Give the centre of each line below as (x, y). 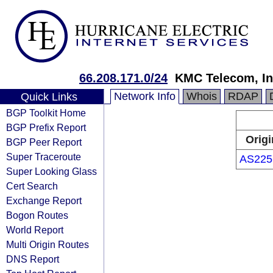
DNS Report (33, 259)
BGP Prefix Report (46, 127)
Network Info (145, 96)
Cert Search (32, 186)
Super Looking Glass (51, 171)
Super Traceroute (44, 157)
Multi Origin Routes (48, 244)
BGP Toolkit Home (46, 113)
